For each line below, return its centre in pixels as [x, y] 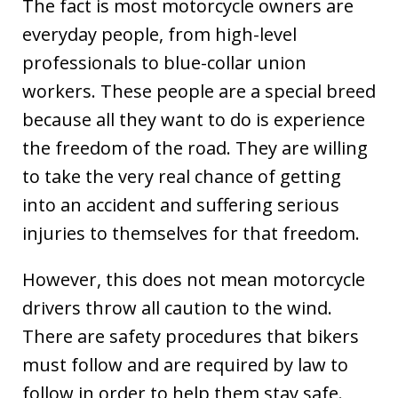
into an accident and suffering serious [181, 205]
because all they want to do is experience [194, 120]
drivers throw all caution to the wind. [177, 308]
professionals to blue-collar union [164, 63]
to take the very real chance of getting [182, 177]
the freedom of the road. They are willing [195, 148]
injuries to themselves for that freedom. [191, 234]
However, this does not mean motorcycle [194, 280]
